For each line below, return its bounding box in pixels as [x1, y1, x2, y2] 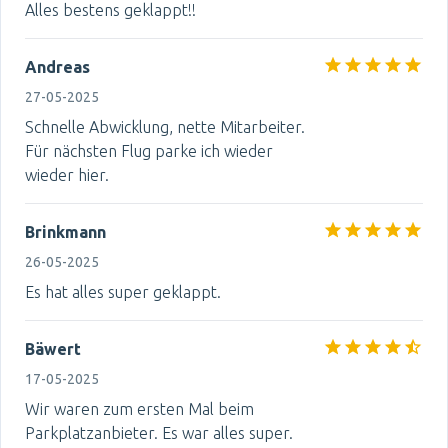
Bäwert [25, 340, 81, 358]
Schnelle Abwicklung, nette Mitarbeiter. [25, 118, 305, 136]
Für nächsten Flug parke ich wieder [25, 142, 273, 160]
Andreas [25, 58, 90, 76]
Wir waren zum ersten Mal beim [25, 400, 254, 418]
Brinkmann [25, 223, 106, 241]
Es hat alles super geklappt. [25, 283, 221, 301]
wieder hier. [25, 166, 109, 184]
